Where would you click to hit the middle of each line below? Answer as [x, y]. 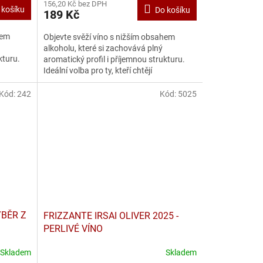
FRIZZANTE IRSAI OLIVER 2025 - [111, 215]
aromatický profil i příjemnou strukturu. [114, 59]
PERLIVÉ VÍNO [73, 228]
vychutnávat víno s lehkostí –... [100, 81]
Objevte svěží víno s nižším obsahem [109, 37]
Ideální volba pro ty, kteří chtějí [97, 70]
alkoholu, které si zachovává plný [103, 48]
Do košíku [172, 10]
